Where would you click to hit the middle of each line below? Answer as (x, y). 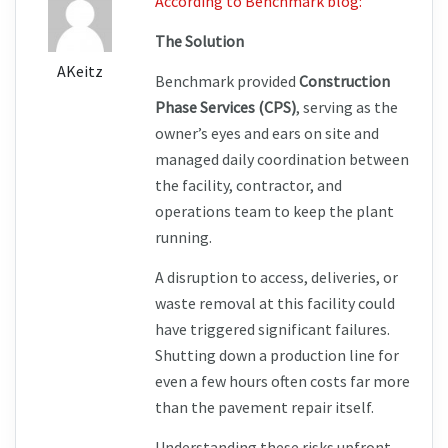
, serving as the (346, 107)
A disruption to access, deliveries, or (276, 277)
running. (183, 237)
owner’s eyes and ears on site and (266, 133)
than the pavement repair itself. (264, 407)
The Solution (199, 41)
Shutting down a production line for (276, 355)
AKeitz (80, 71)
